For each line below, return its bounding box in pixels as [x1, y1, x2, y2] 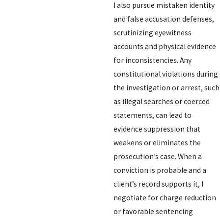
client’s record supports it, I [113, 179, 203, 189]
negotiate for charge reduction [113, 192, 216, 202]
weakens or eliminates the [113, 137, 201, 147]
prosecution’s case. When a [113, 151, 202, 161]
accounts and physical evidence [113, 41, 216, 51]
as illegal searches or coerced [113, 96, 210, 106]
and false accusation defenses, [113, 14, 214, 24]
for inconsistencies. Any [113, 55, 192, 65]
